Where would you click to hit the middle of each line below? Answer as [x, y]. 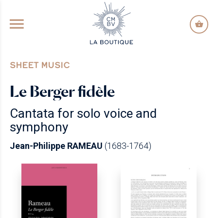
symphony [39, 127]
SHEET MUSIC [40, 65]
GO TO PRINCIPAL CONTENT [109, 9]
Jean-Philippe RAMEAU [56, 146]
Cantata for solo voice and [83, 113]
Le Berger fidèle [62, 91]
